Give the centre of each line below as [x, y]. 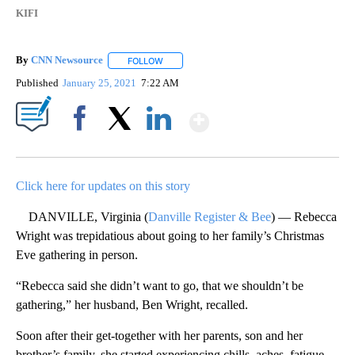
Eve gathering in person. [77, 254]
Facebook [83, 145]
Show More [271, 115]
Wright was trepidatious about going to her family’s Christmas [170, 235]
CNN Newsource [67, 60]
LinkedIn [159, 145]
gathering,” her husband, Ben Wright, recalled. [132, 304]
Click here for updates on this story [103, 185]
